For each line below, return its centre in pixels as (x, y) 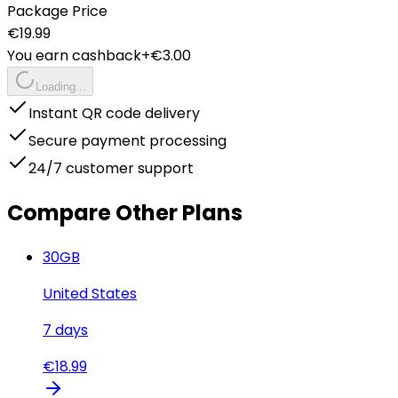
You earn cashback (74, 55)
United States (90, 293)
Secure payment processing (127, 140)
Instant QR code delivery (114, 113)
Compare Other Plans (125, 212)
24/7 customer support (111, 168)
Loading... (61, 86)
